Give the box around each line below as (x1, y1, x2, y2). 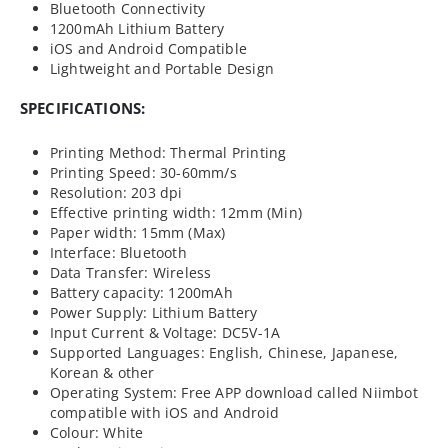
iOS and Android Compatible (49, 38, 248, 58)
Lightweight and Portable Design (49, 58, 275, 78)
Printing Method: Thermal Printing (49, 142, 287, 162)
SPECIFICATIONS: (20, 97, 146, 118)
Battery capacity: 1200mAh (49, 282, 233, 302)
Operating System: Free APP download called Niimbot (49, 382, 418, 402)
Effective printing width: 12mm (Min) (49, 202, 303, 222)
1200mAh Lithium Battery (49, 18, 225, 38)
